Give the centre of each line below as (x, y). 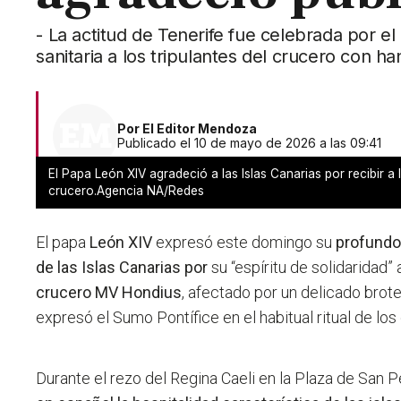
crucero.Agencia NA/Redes (127, 191)
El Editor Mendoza (200, 129)
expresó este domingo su (244, 243)
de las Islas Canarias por (122, 268)
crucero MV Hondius (109, 293)
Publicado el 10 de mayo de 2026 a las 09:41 (250, 143)
